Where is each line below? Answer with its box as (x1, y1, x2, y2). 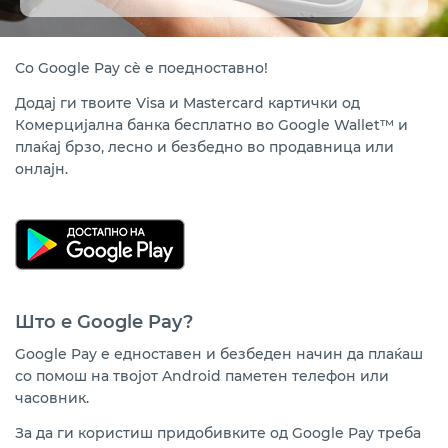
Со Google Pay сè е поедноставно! (15, 59, 268, 77)
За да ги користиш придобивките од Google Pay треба (15, 424, 421, 442)
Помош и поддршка (30, 87, 180, 105)
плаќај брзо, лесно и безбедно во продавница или (15, 138, 394, 156)
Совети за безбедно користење (30, 41, 269, 59)
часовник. (15, 389, 89, 407)
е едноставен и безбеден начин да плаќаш (101, 345, 423, 363)
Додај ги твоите (15, 94, 136, 112)
